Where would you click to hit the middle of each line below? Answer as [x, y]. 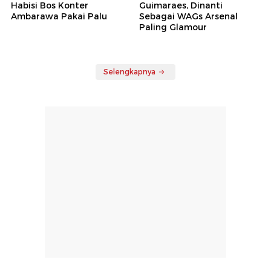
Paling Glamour [173, 28]
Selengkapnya [129, 72]
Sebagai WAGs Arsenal [188, 17]
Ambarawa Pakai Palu [59, 17]
